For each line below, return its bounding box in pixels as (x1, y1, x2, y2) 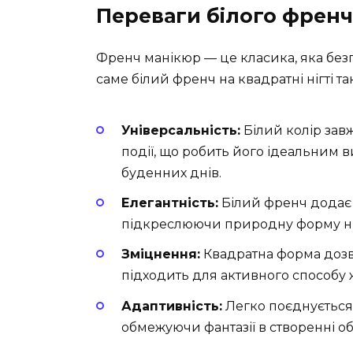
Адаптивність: (121, 298, 222, 314)
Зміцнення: (121, 247, 200, 262)
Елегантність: (121, 195, 218, 211)
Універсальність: (121, 122, 240, 138)
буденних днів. (121, 165, 221, 180)
